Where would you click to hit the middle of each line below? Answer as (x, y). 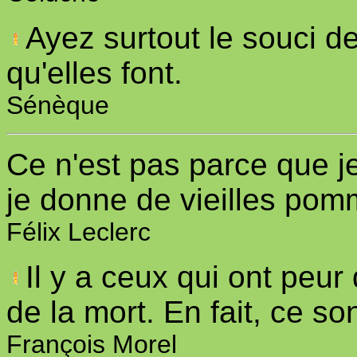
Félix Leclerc (78, 232)
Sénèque (58, 105)
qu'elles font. (94, 73)
